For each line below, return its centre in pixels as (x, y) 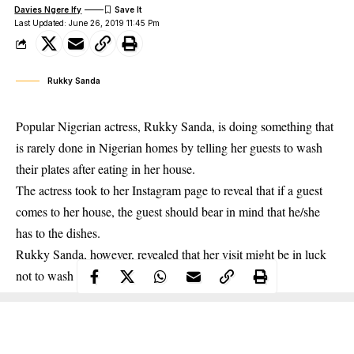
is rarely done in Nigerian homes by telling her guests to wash (169, 148)
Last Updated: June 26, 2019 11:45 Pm (87, 23)
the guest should (158, 212)
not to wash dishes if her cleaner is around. (122, 276)
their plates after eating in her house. (105, 169)
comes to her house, (67, 212)
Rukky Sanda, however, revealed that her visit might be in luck (171, 254)
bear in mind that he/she (259, 212)
